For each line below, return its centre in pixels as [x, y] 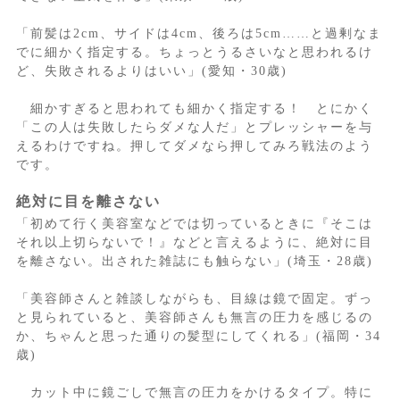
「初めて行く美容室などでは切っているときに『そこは [194, 224]
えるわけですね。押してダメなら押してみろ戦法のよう [194, 146]
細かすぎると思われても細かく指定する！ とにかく [194, 109]
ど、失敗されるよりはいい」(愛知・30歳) [151, 71]
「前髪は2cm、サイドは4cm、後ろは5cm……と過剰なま [199, 34]
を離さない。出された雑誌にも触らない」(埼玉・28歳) [194, 262]
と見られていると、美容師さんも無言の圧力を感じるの [194, 318]
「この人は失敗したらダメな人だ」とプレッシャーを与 [194, 128]
